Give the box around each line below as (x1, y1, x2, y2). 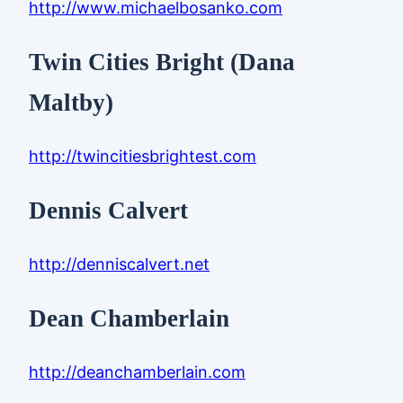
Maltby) (29, 88, 113, 116)
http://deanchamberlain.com (29, 362, 246, 381)
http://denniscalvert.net (29, 255, 210, 274)
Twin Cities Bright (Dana (29, 48, 295, 76)
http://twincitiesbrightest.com (29, 147, 256, 166)
